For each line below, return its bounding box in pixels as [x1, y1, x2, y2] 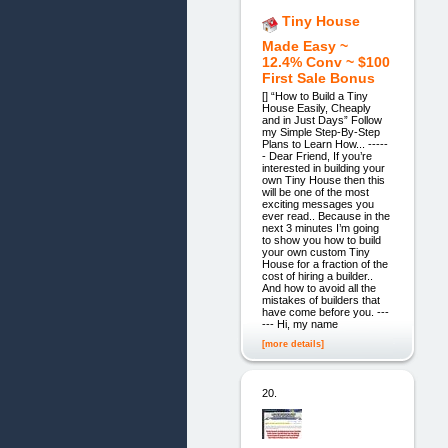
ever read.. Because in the [261, 210, 390, 223]
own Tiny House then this [261, 174, 385, 187]
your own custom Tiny [261, 246, 370, 259]
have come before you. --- [261, 306, 389, 319]
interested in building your [261, 162, 385, 175]
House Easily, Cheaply [261, 102, 371, 115]
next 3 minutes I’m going [261, 222, 379, 235]
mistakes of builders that [261, 294, 380, 307]
